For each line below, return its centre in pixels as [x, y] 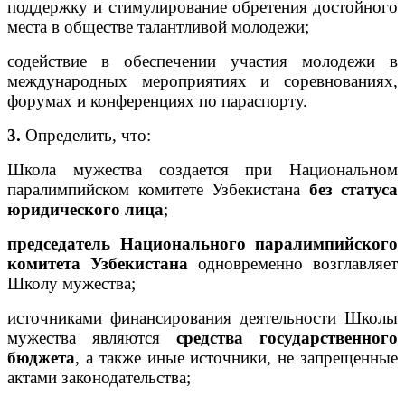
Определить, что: [86, 135]
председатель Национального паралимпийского [202, 243]
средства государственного [287, 337]
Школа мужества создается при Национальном [202, 169]
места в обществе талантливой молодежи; [158, 26]
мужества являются [92, 337]
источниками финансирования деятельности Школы [202, 317]
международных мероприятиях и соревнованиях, [202, 80]
